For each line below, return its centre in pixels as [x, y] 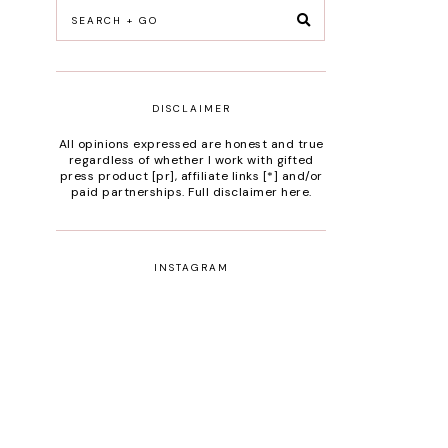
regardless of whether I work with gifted [191, 160]
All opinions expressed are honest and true [191, 144]
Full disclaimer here [248, 192]
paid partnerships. [129, 192]
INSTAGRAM [191, 267]
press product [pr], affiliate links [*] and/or [191, 176]
